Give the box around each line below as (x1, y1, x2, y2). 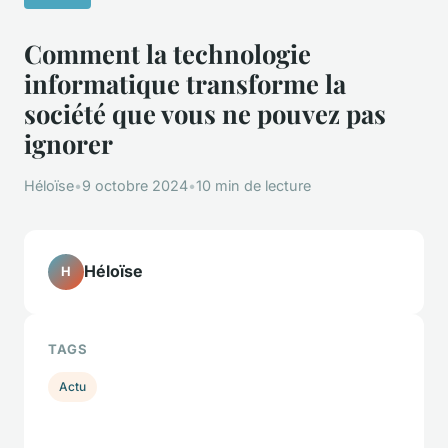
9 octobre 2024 (82, 176, 188, 194)
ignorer (24, 125, 113, 160)
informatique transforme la (24, 65, 346, 100)
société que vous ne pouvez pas (24, 95, 386, 130)
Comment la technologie (24, 35, 311, 70)
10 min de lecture (196, 176, 311, 194)
